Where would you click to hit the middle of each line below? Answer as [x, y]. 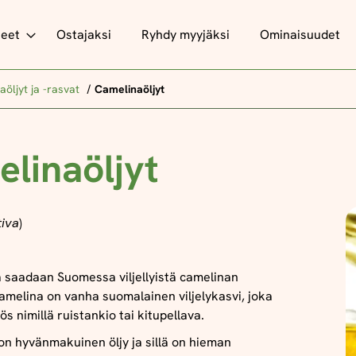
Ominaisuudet [300, 35]
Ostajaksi [83, 35]
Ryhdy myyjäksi [185, 35]
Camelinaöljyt [130, 89]
